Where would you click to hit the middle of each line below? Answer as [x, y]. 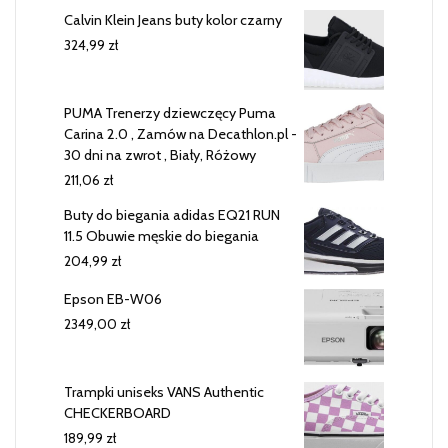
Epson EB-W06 [113, 298]
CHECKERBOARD [117, 412]
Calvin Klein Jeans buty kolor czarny [173, 20]
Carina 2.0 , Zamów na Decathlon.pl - [180, 134]
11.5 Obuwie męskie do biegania [161, 236]
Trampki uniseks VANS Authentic [164, 391]
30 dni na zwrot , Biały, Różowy [160, 155]
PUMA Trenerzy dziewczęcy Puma [170, 113]
